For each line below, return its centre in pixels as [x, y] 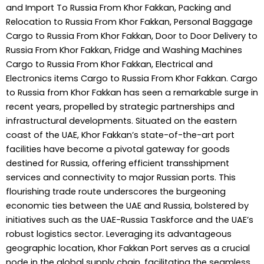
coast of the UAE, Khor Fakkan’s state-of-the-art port [120, 135]
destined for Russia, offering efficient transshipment [118, 164]
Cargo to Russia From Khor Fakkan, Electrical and [109, 65]
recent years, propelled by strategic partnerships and [120, 107]
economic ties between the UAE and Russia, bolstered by [127, 206]
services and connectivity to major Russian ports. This [121, 178]
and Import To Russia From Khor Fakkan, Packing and [118, 8]
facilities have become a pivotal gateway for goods [118, 149]
